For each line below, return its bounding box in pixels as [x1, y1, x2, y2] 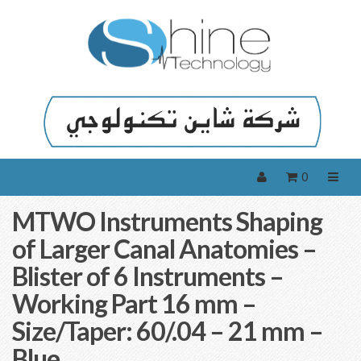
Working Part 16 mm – [12, 288, 256, 320]
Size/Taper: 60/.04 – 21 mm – [12, 315, 323, 347]
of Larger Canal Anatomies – [12, 233, 317, 265]
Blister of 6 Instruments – [12, 260, 284, 293]
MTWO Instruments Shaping [12, 205, 322, 238]
